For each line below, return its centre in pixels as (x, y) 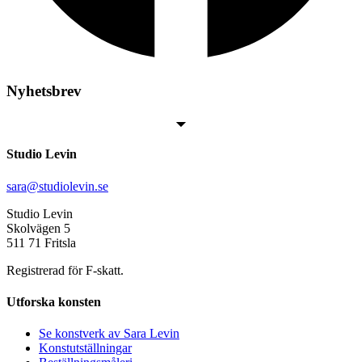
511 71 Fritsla (41, 242)
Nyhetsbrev (44, 91)
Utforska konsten (54, 301)
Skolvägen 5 (38, 228)
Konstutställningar (85, 348)
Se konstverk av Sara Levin (109, 334)
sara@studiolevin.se (57, 186)
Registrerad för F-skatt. (65, 270)
